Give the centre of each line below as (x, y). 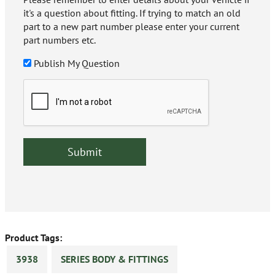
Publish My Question (77, 64)
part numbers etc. (60, 40)
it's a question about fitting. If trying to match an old (132, 13)
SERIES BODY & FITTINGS (114, 259)
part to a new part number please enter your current (131, 27)
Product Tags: (33, 238)
